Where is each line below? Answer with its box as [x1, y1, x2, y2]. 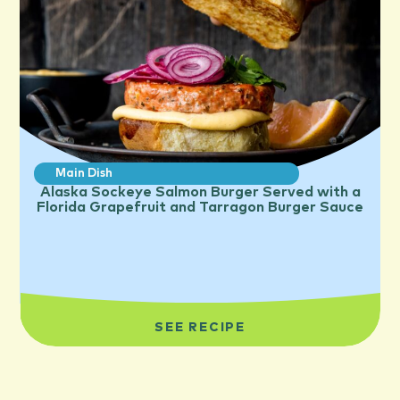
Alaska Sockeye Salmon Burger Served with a [39, 185, 361, 200]
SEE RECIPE [154, 321, 246, 334]
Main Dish [55, 168, 113, 180]
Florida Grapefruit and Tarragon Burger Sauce [37, 200, 363, 215]
